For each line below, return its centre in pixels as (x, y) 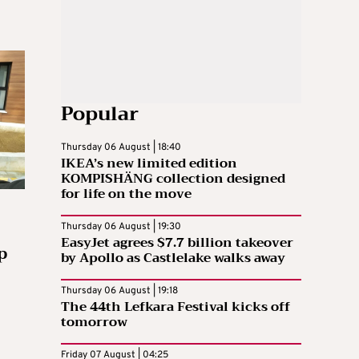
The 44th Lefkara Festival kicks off (175, 307)
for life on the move (126, 194)
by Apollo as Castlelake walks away (173, 258)
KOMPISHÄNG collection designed (173, 179)
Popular (100, 114)
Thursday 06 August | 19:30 (121, 227)
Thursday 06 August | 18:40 (121, 147)
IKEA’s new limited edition (149, 163)
